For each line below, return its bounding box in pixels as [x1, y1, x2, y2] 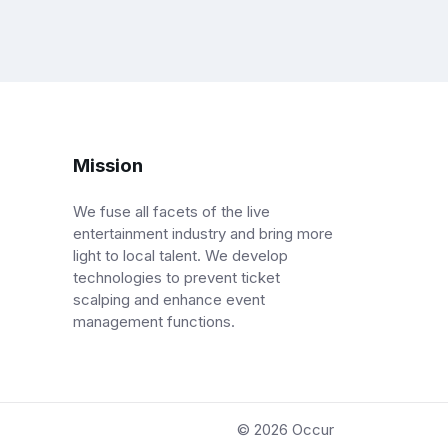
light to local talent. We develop [73, 246, 288, 266]
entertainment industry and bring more [73, 224, 333, 244]
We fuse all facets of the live [73, 202, 270, 222]
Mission [73, 154, 143, 178]
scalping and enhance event [73, 290, 265, 310]
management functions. [73, 312, 235, 332]
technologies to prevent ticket [73, 268, 280, 288]
